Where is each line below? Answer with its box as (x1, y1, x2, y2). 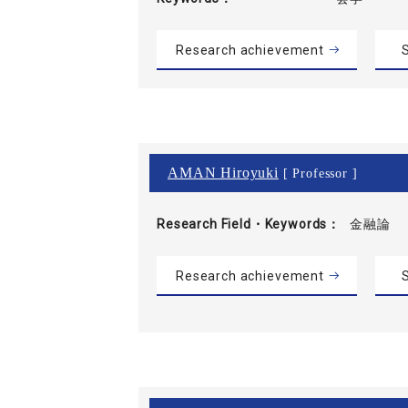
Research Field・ (157, 216, 265, 231)
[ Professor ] (278, 166, 358, 180)
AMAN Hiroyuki (168, 164, 279, 180)
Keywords (264, 216, 328, 231)
